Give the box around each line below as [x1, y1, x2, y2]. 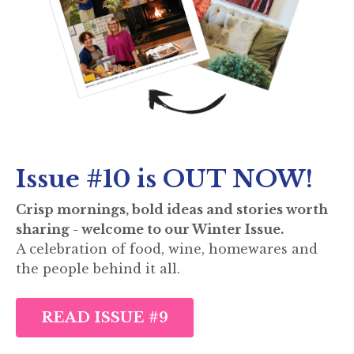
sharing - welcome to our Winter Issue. [16, 221, 284, 237]
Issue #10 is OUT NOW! [16, 164, 313, 194]
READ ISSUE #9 [41, 308, 169, 326]
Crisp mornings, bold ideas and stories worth [16, 201, 328, 217]
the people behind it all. [16, 261, 180, 277]
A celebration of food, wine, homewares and [16, 241, 318, 257]
